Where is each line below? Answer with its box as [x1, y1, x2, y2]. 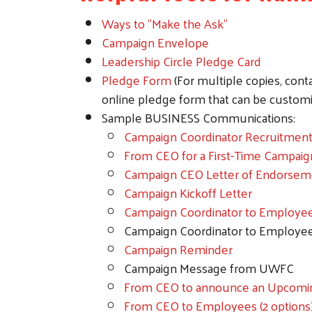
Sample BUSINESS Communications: [102, 105, 295, 129]
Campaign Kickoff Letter [124, 180, 252, 204]
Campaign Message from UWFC [124, 256, 297, 279]
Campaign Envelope [102, 30, 209, 54]
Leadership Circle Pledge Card [102, 49, 261, 72]
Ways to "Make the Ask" [102, 11, 228, 35]
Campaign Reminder [124, 237, 233, 260]
